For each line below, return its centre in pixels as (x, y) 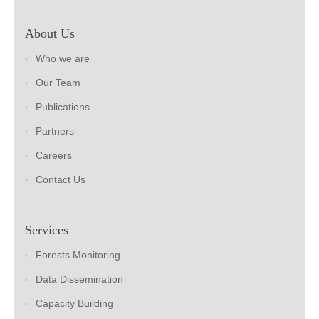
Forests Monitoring (78, 255)
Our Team (58, 83)
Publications (63, 107)
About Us (50, 34)
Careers (54, 156)
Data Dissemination (79, 279)
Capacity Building (74, 304)
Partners (55, 131)
